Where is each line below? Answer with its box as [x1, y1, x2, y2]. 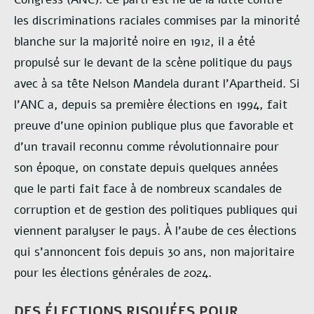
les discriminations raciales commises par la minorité [14, 13, 300, 29]
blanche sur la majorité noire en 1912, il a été [14, 34, 255, 50]
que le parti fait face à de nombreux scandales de [14, 181, 282, 197]
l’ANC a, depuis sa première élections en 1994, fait [14, 97, 287, 113]
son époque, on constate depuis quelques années [14, 160, 278, 176]
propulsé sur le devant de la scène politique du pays [14, 55, 292, 71]
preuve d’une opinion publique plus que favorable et [14, 118, 294, 134]
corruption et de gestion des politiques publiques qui [14, 202, 298, 218]
